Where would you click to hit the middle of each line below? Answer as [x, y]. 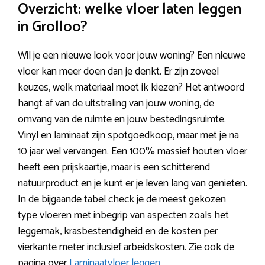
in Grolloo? [53, 27]
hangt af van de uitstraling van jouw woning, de [116, 103]
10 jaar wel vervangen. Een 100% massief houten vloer [132, 151]
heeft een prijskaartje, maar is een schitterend [114, 167]
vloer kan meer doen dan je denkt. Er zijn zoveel [118, 71]
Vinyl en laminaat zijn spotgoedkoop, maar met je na [128, 135]
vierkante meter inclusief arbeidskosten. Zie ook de [126, 247]
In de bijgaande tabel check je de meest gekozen [122, 199]
